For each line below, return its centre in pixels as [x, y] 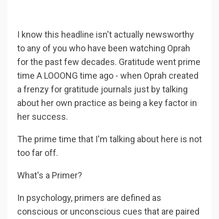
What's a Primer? [50, 175]
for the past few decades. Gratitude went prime [109, 62]
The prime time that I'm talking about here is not [109, 139]
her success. [43, 117]
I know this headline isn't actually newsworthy [106, 35]
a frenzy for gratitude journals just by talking [102, 89]
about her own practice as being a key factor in [107, 103]
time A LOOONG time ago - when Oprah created [108, 76]
